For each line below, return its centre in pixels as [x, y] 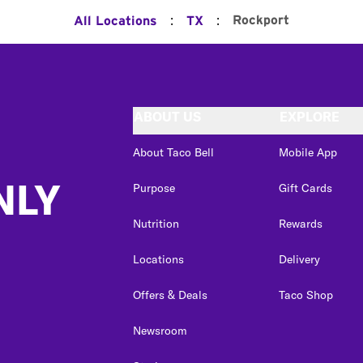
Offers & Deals [170, 295]
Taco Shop [306, 295]
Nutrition [156, 224]
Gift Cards [305, 188]
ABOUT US [167, 117]
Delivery [299, 259]
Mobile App [308, 152]
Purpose [154, 188]
